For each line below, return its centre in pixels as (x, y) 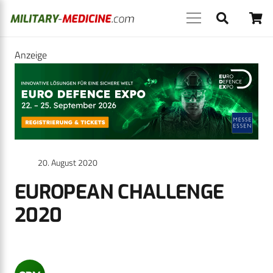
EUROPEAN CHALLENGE (119, 192)
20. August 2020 (68, 163)
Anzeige (31, 55)
